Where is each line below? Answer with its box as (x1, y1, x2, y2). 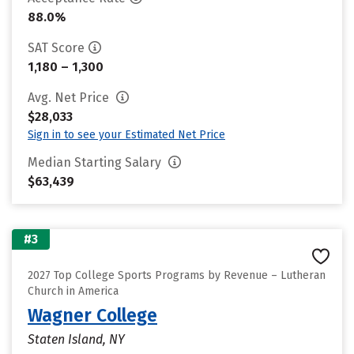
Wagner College (28, 304, 157, 326)
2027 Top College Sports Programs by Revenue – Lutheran (28, 269, 326, 282)
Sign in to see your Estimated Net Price (28, 128, 225, 141)
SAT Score (28, 40, 85, 55)
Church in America (28, 284, 119, 298)
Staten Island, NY (28, 332, 125, 347)
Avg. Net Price (28, 90, 112, 105)
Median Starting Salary (28, 155, 164, 170)
